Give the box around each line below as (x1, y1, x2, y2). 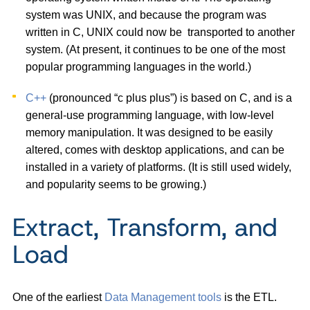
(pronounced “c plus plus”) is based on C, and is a (46, 91, 293, 104)
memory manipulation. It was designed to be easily (26, 126, 273, 138)
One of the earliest (12, 291, 104, 303)
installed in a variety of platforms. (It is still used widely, (26, 161, 292, 173)
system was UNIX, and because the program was (26, 8, 267, 21)
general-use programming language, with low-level (26, 109, 275, 121)
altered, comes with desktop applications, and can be (26, 143, 285, 156)
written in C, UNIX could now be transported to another (26, 26, 295, 38)
